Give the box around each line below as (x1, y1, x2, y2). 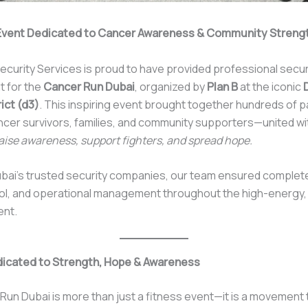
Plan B (207, 78, 238, 94)
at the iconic (238, 78, 303, 94)
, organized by (135, 78, 207, 94)
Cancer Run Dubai (43, 78, 135, 94)
